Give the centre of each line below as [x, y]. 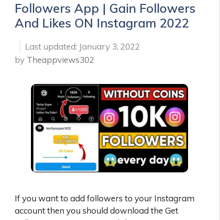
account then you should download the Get [96, 210]
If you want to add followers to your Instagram [105, 198]
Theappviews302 [60, 59]
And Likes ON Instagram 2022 [102, 23]
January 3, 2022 [110, 46]
